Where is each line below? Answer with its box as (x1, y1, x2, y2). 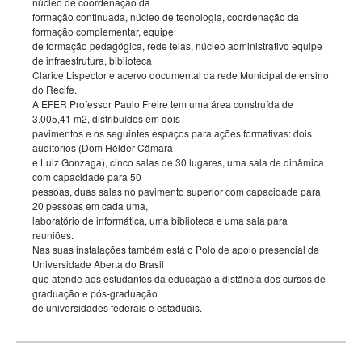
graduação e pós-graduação (32, 286, 158, 300)
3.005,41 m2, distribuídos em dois (32, 112, 180, 125)
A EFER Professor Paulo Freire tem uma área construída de (32, 97, 293, 111)
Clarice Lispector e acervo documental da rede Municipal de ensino (32, 68, 329, 82)
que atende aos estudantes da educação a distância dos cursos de (32, 271, 326, 285)
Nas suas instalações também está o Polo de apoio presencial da (32, 242, 319, 256)
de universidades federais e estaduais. (32, 301, 202, 314)
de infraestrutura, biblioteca (32, 53, 152, 67)
